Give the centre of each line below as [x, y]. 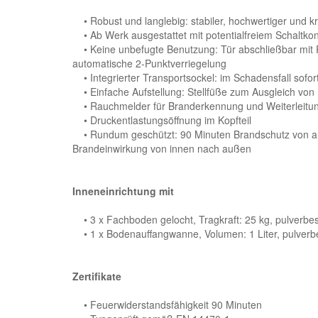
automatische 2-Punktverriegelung [149, 63]
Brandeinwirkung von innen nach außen [162, 148]
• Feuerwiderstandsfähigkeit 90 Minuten [167, 305]
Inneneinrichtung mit [123, 191]
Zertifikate [97, 276]
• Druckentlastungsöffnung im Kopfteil [162, 120]
